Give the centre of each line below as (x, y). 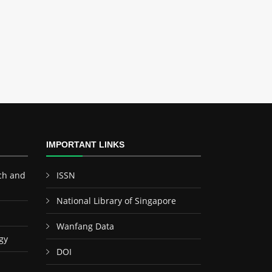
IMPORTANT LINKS (85, 144)
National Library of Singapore (116, 201)
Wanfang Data (85, 226)
